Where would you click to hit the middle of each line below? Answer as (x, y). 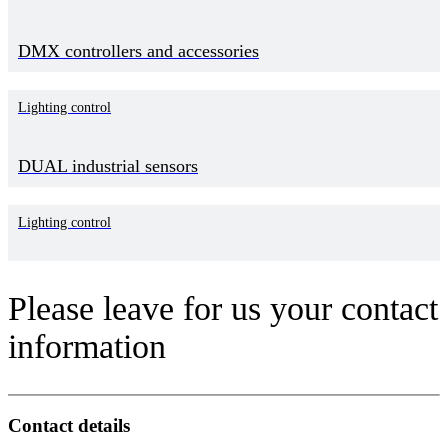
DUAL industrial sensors (108, 166)
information (87, 346)
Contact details (69, 425)
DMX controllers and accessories (138, 51)
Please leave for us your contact (223, 308)
